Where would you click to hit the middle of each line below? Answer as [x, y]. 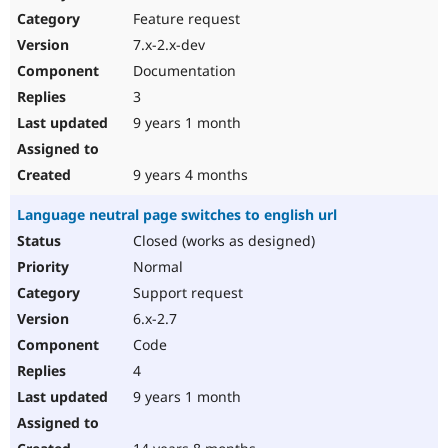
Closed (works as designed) [222, 241]
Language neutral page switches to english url [177, 215]
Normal [156, 267]
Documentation [182, 71]
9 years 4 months [188, 175]
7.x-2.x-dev [167, 45]
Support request [186, 293]
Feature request [184, 19]
